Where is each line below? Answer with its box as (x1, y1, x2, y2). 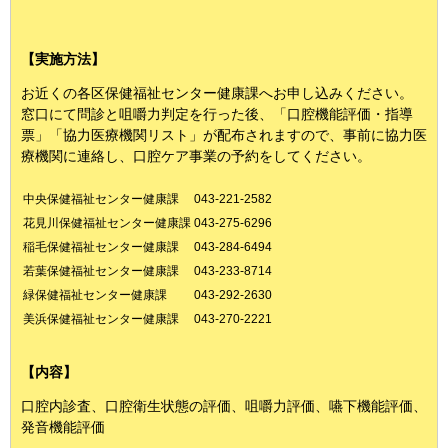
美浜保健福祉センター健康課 (23, 312, 179, 326)
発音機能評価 (21, 419, 105, 435)
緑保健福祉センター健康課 (23, 288, 167, 302)
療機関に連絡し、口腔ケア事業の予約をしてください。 (21, 148, 371, 164)
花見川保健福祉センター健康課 (23, 216, 191, 230)
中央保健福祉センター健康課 (23, 192, 179, 206)
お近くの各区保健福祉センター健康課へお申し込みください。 (21, 85, 413, 101)
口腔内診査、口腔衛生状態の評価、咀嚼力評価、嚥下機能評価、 (21, 398, 427, 414)
